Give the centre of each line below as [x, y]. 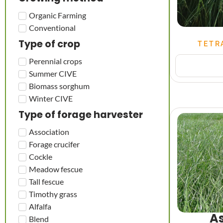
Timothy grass [53, 194]
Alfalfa [40, 206]
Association [49, 131]
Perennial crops [56, 61]
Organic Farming [57, 15]
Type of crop [49, 44]
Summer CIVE [53, 73]
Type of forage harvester [81, 115]
